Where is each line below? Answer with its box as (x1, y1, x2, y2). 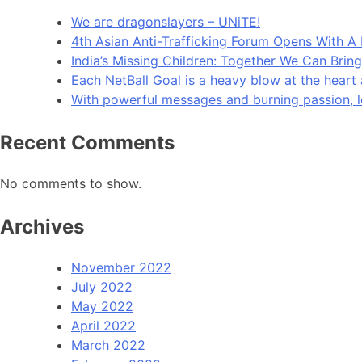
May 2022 (71, 298, 133, 315)
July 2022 (71, 279, 133, 296)
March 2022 (71, 337, 145, 354)
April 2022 (71, 318, 136, 335)
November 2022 (71, 259, 171, 276)
